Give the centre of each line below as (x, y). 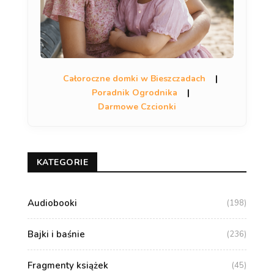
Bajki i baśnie (56, 234)
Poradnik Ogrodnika (134, 93)
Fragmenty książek (68, 265)
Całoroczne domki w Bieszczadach (135, 79)
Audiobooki (52, 203)
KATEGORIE (62, 162)
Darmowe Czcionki (137, 107)
